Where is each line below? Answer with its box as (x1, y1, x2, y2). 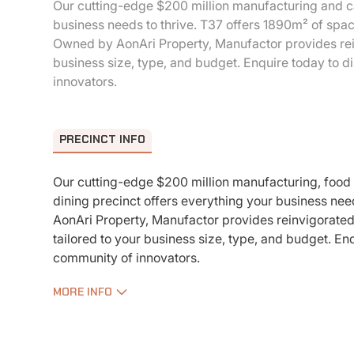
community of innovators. (53, 250, 201, 266)
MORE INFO (53, 286, 113, 299)
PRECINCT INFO (59, 134, 146, 146)
